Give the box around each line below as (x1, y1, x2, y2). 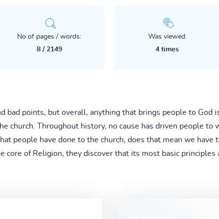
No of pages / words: (17, 33, 82, 40)
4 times (155, 45, 179, 53)
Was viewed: (148, 33, 187, 40)
